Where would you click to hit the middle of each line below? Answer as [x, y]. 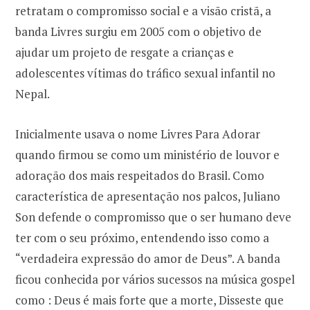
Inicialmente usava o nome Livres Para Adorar [138, 134]
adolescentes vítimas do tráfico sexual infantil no [145, 73]
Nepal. [33, 94]
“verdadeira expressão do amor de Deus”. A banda [148, 259]
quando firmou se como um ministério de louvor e [147, 155]
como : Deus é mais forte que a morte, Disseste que [149, 300]
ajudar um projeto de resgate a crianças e [125, 53]
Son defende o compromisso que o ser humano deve [153, 217]
